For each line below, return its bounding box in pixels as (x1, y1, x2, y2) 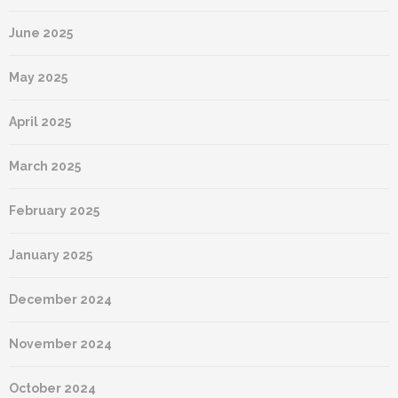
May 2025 (9, 70, 68, 85)
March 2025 (9, 159, 81, 174)
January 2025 (9, 248, 92, 263)
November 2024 (9, 337, 112, 352)
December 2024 (9, 292, 112, 307)
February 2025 (9, 203, 99, 219)
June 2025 (9, 26, 73, 41)
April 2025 (9, 115, 71, 130)
